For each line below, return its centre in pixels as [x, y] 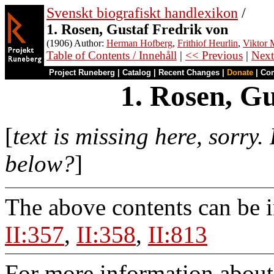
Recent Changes [189, 72]
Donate [240, 72]
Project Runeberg [82, 72]
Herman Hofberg [139, 43]
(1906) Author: [76, 43]
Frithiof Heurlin [208, 43]
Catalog [137, 72]
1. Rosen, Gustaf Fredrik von [137, 29]
